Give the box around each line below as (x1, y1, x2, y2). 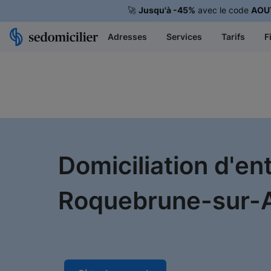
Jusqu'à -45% (138, 5, 195, 15)
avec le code (195, 5, 251, 15)
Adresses (108, 31, 147, 42)
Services (166, 31, 202, 42)
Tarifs (221, 31, 245, 42)
